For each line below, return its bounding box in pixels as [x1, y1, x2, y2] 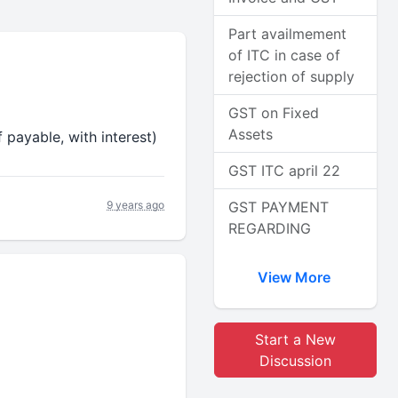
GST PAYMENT [228, 198, 330, 216]
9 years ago [107, 197, 165, 211]
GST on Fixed [228, 104, 320, 122]
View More [257, 268, 334, 286]
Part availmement [228, 25, 347, 43]
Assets [228, 125, 274, 143]
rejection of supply [228, 68, 355, 85]
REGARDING [228, 219, 312, 237]
